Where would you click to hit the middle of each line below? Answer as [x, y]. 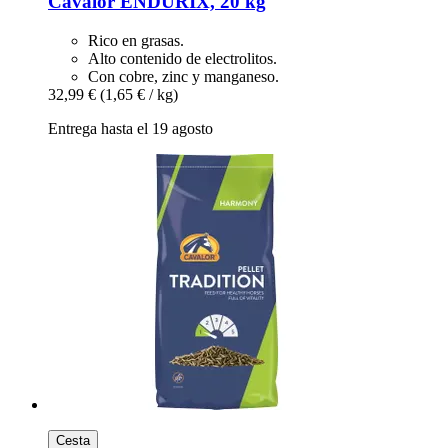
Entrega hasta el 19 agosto [130, 128]
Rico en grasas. [136, 40]
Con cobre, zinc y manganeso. [183, 76]
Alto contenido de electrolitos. [182, 58]
